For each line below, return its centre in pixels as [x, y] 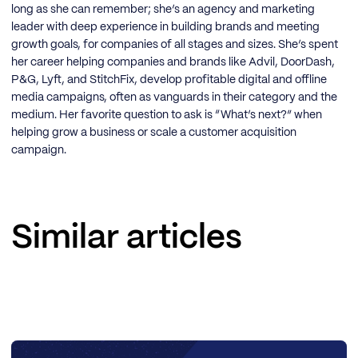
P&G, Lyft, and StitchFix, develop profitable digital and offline [169, 80]
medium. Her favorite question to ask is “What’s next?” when [167, 115]
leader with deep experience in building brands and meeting [165, 28]
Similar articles [127, 238]
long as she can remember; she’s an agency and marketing [163, 10]
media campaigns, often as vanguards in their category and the [174, 98]
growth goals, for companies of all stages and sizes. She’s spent [175, 45]
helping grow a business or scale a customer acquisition [154, 133]
